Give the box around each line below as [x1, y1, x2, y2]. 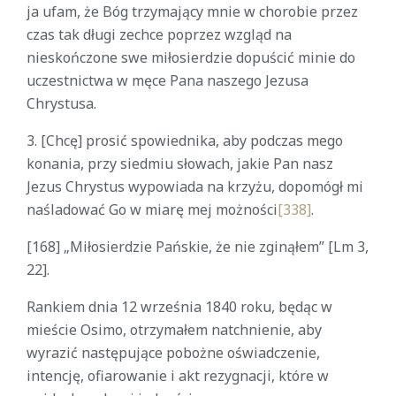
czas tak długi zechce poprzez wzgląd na [27, 25, 292, 44]
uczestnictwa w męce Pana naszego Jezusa [27, 71, 308, 90]
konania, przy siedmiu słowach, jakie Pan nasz [27, 154, 333, 173]
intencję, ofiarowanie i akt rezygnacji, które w [27, 366, 329, 385]
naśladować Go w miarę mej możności [27, 200, 278, 219]
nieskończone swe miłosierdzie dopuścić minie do [27, 48, 355, 67]
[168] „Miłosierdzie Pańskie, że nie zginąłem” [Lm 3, [27, 237, 369, 256]
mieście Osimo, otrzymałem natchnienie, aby [27, 320, 322, 339]
